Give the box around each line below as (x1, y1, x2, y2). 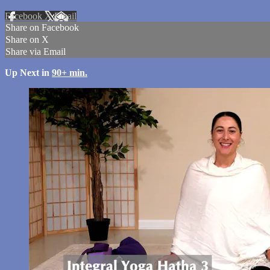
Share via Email (5, 46, 66, 57)
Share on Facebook (5, 22, 79, 33)
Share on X (5, 34, 49, 45)
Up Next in (5, 67, 52, 78)
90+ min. (52, 67, 87, 78)
